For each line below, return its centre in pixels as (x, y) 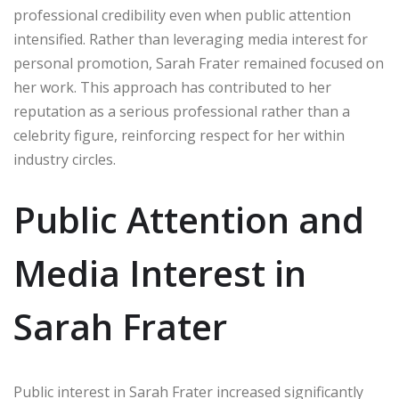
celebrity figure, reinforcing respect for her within (179, 136)
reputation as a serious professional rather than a (182, 112)
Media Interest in (160, 273)
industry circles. (65, 160)
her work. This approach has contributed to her (172, 88)
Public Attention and (189, 220)
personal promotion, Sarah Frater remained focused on (199, 64)
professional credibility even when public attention (182, 16)
